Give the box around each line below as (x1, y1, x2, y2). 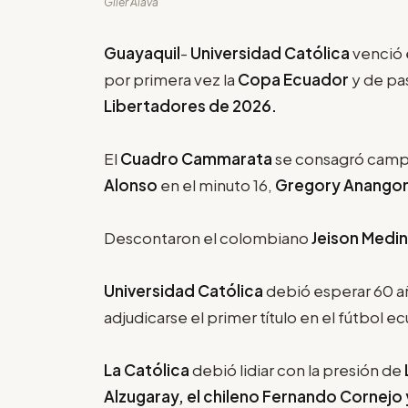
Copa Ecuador (235, 68, 349, 89)
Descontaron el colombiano (104, 227, 309, 248)
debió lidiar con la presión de (189, 359, 404, 380)
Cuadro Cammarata (120, 148, 275, 168)
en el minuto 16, (160, 174, 275, 195)
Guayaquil (104, 42, 180, 63)
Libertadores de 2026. (104, 95, 277, 116)
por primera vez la (104, 68, 235, 89)
